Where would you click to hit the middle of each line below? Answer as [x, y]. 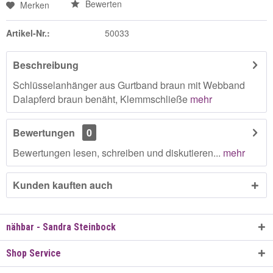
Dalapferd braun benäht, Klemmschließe [101, 99]
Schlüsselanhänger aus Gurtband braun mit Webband [129, 85]
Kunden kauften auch [63, 185]
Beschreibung [46, 65]
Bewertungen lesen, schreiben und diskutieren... [117, 153]
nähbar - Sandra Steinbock [61, 227]
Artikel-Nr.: [28, 33]
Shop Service [34, 253]
